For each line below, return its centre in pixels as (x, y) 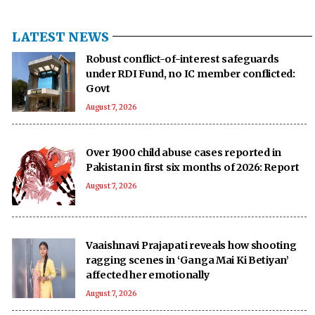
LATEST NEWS (60, 37)
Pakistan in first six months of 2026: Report (193, 167)
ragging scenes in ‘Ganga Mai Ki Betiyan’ (187, 260)
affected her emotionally (148, 275)
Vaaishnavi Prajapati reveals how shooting (191, 245)
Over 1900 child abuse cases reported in (184, 152)
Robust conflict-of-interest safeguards (183, 59)
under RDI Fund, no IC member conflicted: (191, 73)
